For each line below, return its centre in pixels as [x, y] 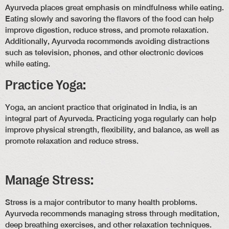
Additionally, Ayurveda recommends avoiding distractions [107, 41]
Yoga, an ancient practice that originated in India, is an [101, 107]
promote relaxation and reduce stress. [72, 141]
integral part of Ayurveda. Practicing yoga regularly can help [111, 118]
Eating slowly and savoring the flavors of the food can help [109, 19]
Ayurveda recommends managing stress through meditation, [112, 214]
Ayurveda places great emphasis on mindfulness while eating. [114, 8]
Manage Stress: [49, 180]
